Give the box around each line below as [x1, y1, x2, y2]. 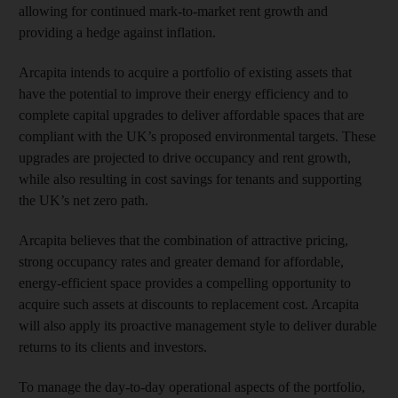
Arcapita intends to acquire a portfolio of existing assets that [19, 64, 352, 80]
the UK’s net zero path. [19, 192, 148, 208]
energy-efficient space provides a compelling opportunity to [19, 275, 351, 291]
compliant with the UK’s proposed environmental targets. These [19, 128, 376, 144]
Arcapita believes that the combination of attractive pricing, [19, 232, 348, 248]
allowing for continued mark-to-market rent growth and [19, 3, 328, 19]
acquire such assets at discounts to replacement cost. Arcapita [19, 296, 359, 312]
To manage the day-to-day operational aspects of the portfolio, [19, 378, 365, 394]
